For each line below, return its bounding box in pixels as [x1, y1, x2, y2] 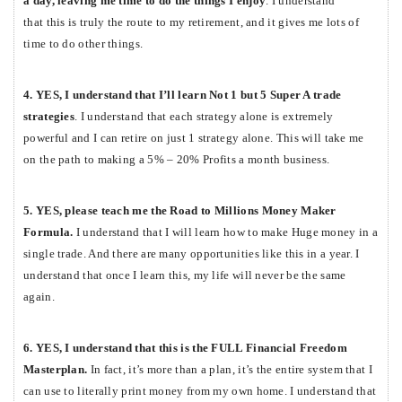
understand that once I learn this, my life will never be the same [23, 267, 346, 282]
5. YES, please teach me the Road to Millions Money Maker [23, 203, 336, 217]
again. [23, 289, 55, 303]
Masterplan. [23, 362, 88, 376]
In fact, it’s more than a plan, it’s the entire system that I [87, 362, 372, 376]
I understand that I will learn [73, 224, 224, 239]
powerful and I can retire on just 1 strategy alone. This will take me [23, 130, 364, 144]
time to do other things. [23, 36, 144, 50]
